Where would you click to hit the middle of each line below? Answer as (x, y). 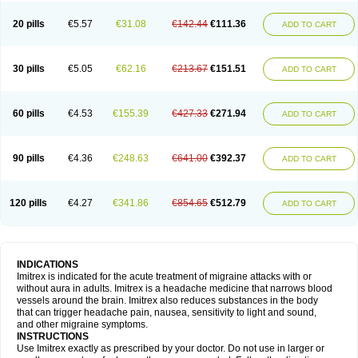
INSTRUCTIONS (53, 336)
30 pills (28, 69)
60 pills (28, 113)
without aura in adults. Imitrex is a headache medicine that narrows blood (175, 288)
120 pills (28, 203)
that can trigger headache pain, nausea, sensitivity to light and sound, (167, 312)
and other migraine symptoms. (82, 324)
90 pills (28, 158)
